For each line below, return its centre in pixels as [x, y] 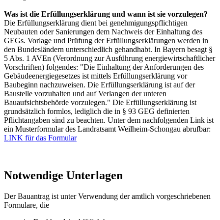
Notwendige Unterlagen [63, 176]
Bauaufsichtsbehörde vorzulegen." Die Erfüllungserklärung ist [100, 103]
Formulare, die [27, 205]
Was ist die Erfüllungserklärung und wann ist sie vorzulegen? [106, 14]
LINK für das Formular [40, 138]
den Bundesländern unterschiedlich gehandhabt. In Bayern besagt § [108, 50]
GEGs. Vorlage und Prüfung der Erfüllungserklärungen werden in [106, 41]
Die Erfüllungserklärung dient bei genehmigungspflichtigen [96, 23]
